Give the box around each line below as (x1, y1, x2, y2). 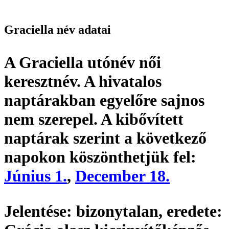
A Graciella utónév (4, 53, 139, 72)
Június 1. (4, 167, 67, 186)
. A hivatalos (77, 72, 162, 91)
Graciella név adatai (4, 23, 111, 37)
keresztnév (4, 72, 77, 91)
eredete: (167, 202, 222, 221)
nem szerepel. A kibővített (4, 110, 184, 129)
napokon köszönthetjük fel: (4, 148, 196, 167)
